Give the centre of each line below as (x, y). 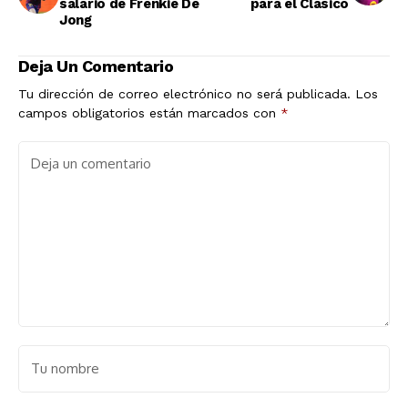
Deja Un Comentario (96, 66)
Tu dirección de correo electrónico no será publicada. (184, 94)
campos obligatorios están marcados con (149, 113)
